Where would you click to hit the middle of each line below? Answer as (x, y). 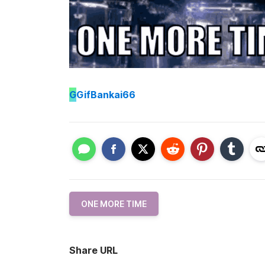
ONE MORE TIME (114, 203)
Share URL (93, 250)
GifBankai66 (106, 95)
